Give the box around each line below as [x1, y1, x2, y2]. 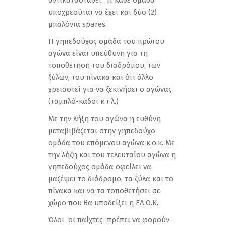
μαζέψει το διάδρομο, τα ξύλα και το [48, 174, 173, 183]
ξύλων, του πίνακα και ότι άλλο [48, 73, 153, 82]
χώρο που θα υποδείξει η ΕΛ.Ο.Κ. [48, 198, 158, 207]
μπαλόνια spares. [48, 20, 107, 29]
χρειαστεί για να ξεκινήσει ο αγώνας [48, 85, 172, 94]
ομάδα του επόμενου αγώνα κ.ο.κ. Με [48, 138, 175, 147]
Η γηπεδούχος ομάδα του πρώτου [48, 37, 164, 46]
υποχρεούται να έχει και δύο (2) [48, 8, 157, 17]
